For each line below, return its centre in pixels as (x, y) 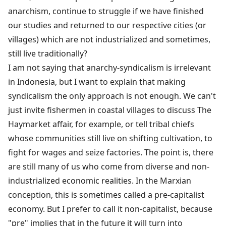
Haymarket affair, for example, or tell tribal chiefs (101, 124)
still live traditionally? (48, 53)
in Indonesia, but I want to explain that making (97, 81)
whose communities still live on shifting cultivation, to (110, 138)
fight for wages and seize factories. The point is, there (111, 152)
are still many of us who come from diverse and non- (109, 166)
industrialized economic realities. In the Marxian (100, 180)
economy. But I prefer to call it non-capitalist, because (110, 209)
